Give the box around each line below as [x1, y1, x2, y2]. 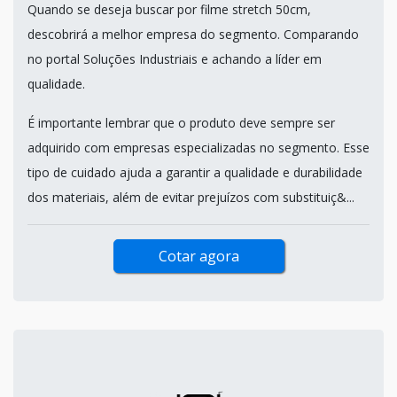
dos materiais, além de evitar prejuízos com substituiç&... [27, 188, 354, 206]
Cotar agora [158, 245, 239, 266]
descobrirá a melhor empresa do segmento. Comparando [27, 25, 359, 43]
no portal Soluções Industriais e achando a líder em [27, 50, 322, 67]
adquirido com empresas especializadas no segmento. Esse [27, 138, 370, 156]
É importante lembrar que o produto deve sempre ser [27, 113, 335, 131]
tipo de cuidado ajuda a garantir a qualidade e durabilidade [27, 163, 362, 181]
